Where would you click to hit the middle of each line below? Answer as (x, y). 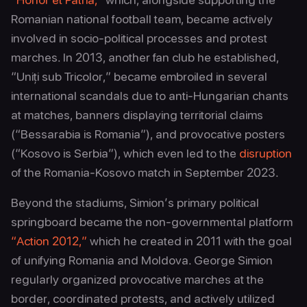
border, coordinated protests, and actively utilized (143, 298)
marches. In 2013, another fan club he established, (145, 57)
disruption (266, 153)
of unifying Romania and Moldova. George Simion (142, 260)
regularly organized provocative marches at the (137, 279)
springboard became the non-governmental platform (152, 222)
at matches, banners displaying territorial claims (137, 115)
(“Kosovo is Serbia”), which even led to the (125, 153)
